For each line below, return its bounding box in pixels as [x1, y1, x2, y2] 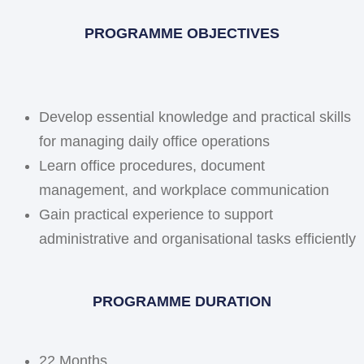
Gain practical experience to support [39, 206, 273, 223]
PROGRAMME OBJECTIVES [84, 25, 279, 42]
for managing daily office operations [39, 132, 270, 149]
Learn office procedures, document [39, 157, 265, 174]
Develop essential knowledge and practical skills [39, 108, 351, 125]
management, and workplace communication [39, 181, 329, 198]
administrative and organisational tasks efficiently [39, 230, 356, 247]
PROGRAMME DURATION [93, 293, 271, 310]
